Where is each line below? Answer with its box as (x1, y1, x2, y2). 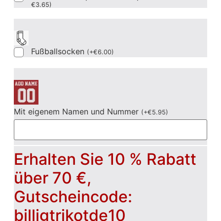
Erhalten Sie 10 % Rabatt (13, 149, 196, 169)
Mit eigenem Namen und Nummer (13, 106, 141, 116)
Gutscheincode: (13, 186, 132, 206)
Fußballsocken (31, 46, 87, 56)
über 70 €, (13, 168, 91, 187)
